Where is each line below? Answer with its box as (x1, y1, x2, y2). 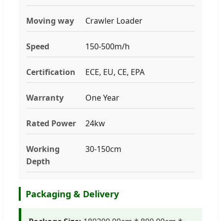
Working (26, 143, 60, 154)
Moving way (26, 15, 74, 26)
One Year (85, 92, 119, 103)
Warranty (26, 92, 64, 103)
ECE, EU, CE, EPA (85, 66, 145, 77)
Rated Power (26, 117, 76, 129)
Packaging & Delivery (26, 187, 119, 200)
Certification (26, 66, 75, 77)
